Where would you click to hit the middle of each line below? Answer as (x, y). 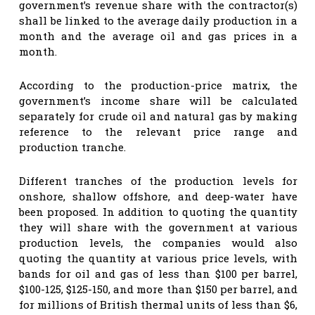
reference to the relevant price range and (158, 131)
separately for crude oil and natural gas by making (158, 116)
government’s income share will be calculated (158, 100)
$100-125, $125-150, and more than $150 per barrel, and (158, 289)
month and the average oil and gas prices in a (158, 36)
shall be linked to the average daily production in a (158, 20)
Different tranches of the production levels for (158, 180)
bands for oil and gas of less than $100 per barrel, (158, 273)
